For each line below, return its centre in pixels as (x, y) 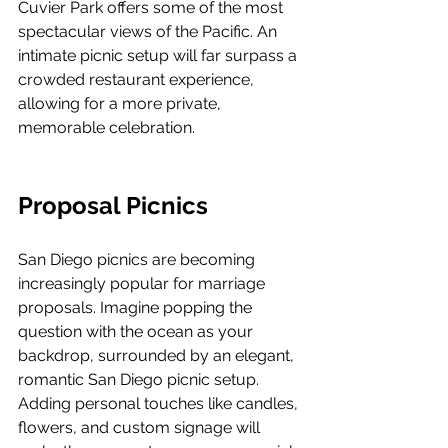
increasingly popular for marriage (143, 283)
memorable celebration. (106, 127)
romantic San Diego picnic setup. (140, 379)
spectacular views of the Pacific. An (149, 31)
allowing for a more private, (121, 103)
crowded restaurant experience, (138, 79)
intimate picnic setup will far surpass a (159, 55)
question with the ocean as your (137, 331)
